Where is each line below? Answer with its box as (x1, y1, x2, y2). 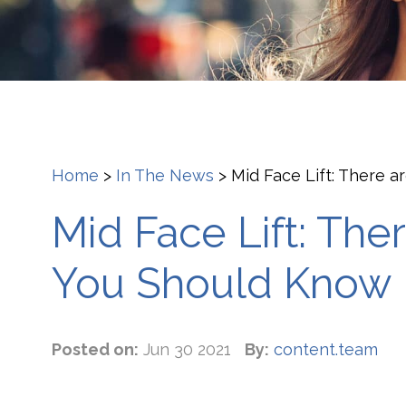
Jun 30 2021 (139, 339, 236, 359)
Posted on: (52, 339, 139, 359)
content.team (274, 339, 378, 359)
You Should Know (52, 258, 391, 308)
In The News (116, 165, 214, 185)
